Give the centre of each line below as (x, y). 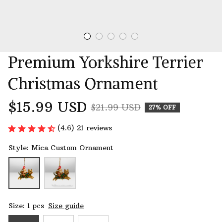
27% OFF (162, 107)
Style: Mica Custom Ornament (61, 148)
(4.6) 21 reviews (85, 128)
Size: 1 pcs (26, 206)
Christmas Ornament (83, 84)
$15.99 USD (47, 107)
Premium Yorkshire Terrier (106, 62)
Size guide (66, 206)
